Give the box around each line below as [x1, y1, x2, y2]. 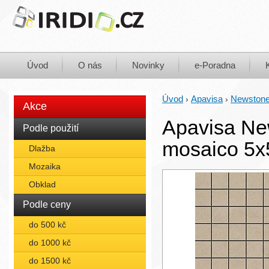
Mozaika [29, 162, 61, 171]
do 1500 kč [29, 256, 71, 265]
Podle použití [23, 123, 79, 133]
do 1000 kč [29, 238, 71, 247]
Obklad [29, 180, 56, 189]
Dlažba [29, 144, 55, 153]
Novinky [132, 60, 165, 70]
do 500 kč [29, 220, 66, 229]
